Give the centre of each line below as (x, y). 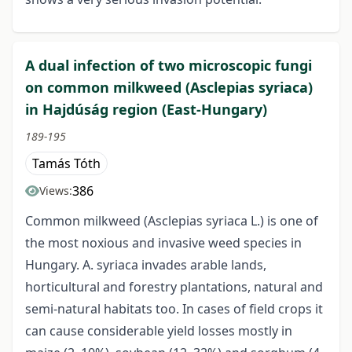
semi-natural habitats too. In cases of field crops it (174, 309)
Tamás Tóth (66, 164)
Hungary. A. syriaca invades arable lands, (146, 265)
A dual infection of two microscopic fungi (169, 66)
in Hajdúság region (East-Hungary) (146, 110)
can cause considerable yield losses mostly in (159, 331)
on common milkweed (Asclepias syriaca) (169, 88)
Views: (56, 191)
